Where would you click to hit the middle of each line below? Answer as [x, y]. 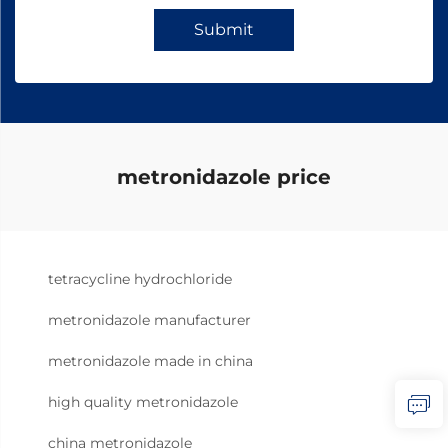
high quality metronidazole [143, 402]
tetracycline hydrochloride [140, 279]
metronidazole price [224, 177]
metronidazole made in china [150, 361]
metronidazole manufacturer [149, 320]
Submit [224, 29]
